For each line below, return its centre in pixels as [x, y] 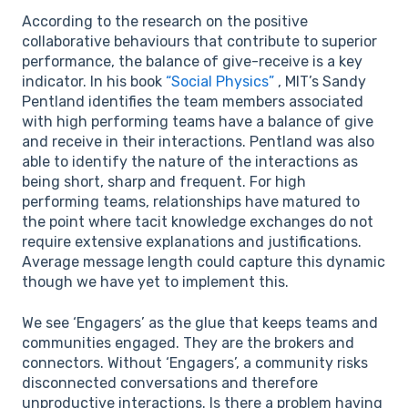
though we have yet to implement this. [155, 282]
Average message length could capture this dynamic [204, 262]
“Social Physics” [220, 82]
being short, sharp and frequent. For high [164, 182]
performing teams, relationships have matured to [191, 202]
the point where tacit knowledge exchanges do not [198, 222]
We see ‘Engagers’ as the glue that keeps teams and [200, 322]
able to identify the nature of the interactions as [190, 162]
